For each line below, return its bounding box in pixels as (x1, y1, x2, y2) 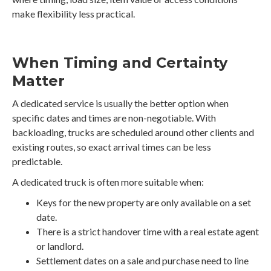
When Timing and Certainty (12, 54, 227, 72)
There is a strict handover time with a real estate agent (36, 226, 259, 238)
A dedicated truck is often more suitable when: (12, 176, 204, 188)
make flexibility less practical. (12, 8, 135, 20)
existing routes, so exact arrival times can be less (12, 141, 211, 153)
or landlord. (36, 240, 83, 252)
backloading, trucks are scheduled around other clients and (12, 126, 254, 139)
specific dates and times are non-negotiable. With (12, 112, 216, 124)
